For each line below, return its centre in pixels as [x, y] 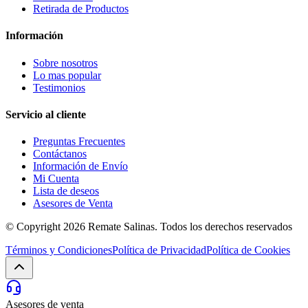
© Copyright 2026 [47, 227]
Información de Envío [80, 166]
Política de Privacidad [159, 250]
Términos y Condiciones [59, 250]
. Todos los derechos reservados [223, 227]
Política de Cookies [248, 250]
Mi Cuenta [56, 179]
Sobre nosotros [65, 63]
